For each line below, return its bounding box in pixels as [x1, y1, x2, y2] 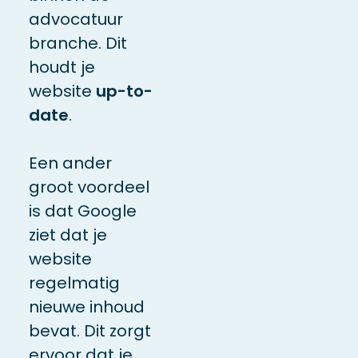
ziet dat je [28, 223, 107, 246]
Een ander [28, 151, 112, 174]
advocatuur [28, 7, 123, 30]
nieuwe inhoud [28, 295, 145, 318]
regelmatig [28, 271, 120, 294]
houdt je [28, 55, 95, 78]
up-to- [95, 79, 153, 102]
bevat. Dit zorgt [28, 319, 151, 342]
